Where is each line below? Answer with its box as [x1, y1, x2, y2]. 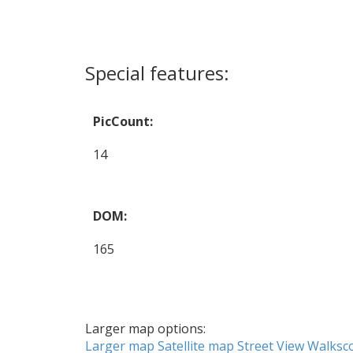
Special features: [84, 59, 229, 86]
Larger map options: [84, 319, 206, 337]
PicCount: [92, 112, 153, 130]
